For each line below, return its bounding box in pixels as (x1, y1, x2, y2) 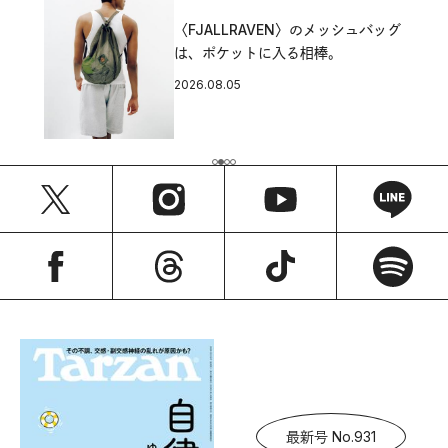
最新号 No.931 (286, 427, 376, 445)
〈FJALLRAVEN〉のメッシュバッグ (174, 20, 401, 38)
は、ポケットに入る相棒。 (174, 43, 342, 61)
